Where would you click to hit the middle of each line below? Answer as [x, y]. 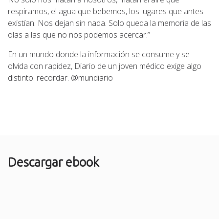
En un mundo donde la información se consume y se [99, 55]
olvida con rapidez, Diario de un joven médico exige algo [105, 66]
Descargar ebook [54, 162]
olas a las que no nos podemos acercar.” [79, 35]
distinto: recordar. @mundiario [60, 78]
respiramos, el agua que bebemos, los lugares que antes [106, 11]
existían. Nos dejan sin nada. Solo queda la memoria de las [109, 23]
